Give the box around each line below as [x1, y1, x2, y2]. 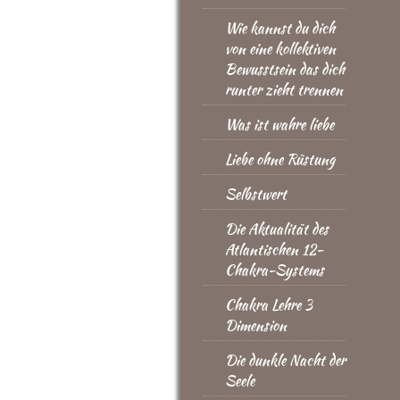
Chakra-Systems [225, 260, 324, 280]
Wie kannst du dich [225, 18, 335, 38]
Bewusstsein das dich [225, 59, 345, 79]
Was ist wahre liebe [225, 114, 334, 135]
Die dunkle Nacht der [225, 350, 346, 371]
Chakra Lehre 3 [225, 295, 312, 315]
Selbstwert [225, 184, 287, 204]
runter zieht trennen [225, 79, 343, 100]
